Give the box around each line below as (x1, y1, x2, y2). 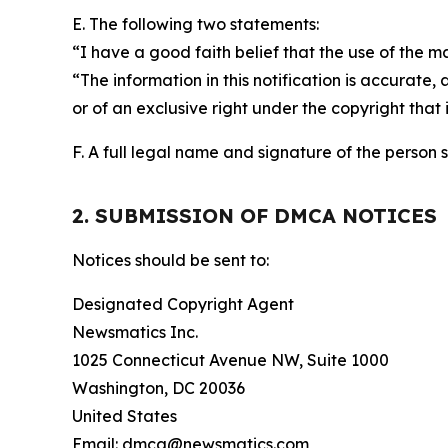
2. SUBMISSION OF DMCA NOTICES (72, 203, 437, 229)
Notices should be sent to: (72, 250, 269, 271)
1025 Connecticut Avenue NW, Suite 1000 (72, 350, 389, 371)
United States (72, 406, 177, 427)
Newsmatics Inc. (72, 322, 198, 343)
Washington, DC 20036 (72, 378, 245, 399)
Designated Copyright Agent (72, 294, 294, 315)
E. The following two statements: (72, 14, 319, 35)
